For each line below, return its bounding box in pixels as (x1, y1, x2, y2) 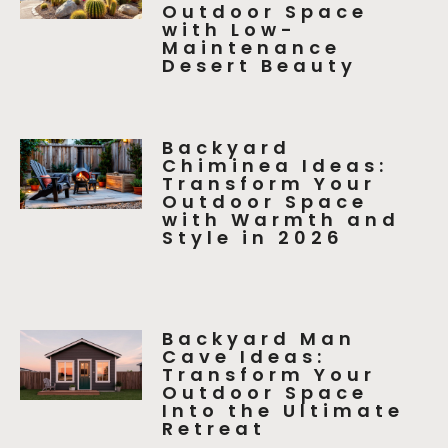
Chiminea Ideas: (162, 153, 389, 179)
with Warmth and (162, 207, 401, 233)
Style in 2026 (162, 225, 345, 251)
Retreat (162, 415, 267, 441)
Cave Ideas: (162, 343, 327, 369)
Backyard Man (162, 325, 357, 351)
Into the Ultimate (162, 397, 405, 423)
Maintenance (162, 34, 342, 60)
